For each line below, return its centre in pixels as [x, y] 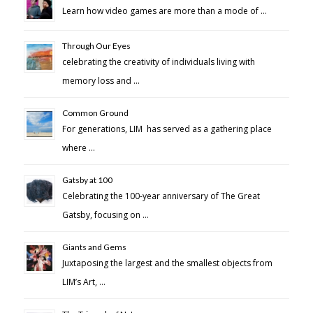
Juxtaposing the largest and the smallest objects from [167, 263]
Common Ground [95, 113]
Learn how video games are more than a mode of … [164, 11]
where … [78, 148]
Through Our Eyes [96, 46]
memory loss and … [101, 81]
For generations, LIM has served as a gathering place [167, 129]
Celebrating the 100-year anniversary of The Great [161, 196]
